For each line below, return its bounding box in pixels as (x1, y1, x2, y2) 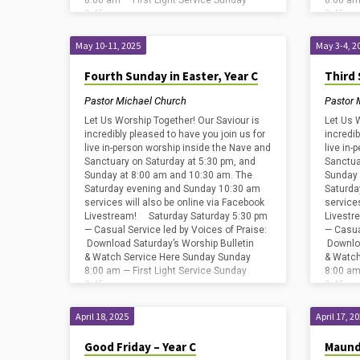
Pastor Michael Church (84, 94, 186, 107)
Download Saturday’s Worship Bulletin (84, 238, 254, 250)
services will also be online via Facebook (84, 197, 264, 209)
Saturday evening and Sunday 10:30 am (84, 183, 260, 195)
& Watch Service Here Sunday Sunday (84, 252, 251, 264)
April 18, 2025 (76, 310, 129, 323)
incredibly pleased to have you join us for (84, 129, 265, 141)
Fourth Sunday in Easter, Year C (84, 68, 258, 84)
